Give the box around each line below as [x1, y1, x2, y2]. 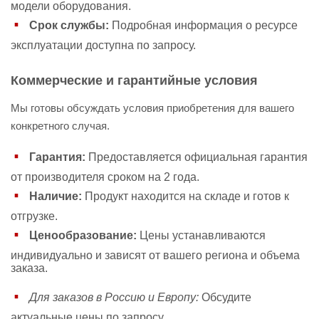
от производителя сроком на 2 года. [11, 171, 199, 183]
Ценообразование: [29, 229, 137, 241]
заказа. [11, 262, 48, 274]
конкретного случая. [11, 120, 110, 132]
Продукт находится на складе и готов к [82, 189, 289, 202]
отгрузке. [11, 210, 58, 222]
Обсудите [199, 291, 251, 303]
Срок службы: [29, 19, 109, 31]
